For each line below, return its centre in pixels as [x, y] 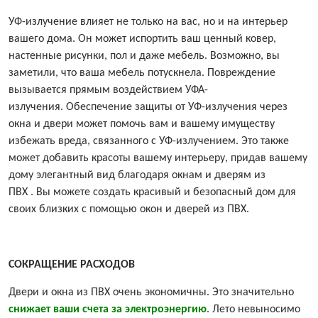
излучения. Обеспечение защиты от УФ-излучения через [148, 108]
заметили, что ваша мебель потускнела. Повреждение [142, 73]
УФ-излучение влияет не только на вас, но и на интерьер [148, 22]
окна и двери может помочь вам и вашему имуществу [142, 125]
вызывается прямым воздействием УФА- [108, 91]
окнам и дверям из [219, 176]
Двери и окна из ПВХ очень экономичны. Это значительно [151, 293]
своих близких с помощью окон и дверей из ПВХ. [129, 210]
